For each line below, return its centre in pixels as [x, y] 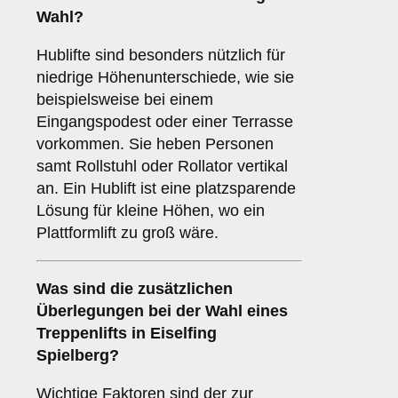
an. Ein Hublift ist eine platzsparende [166, 189]
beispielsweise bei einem [125, 100]
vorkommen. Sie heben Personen [155, 144]
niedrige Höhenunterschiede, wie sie [165, 78]
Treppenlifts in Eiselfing [127, 334]
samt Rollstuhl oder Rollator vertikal [162, 167]
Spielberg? [78, 356]
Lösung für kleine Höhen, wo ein [151, 211]
